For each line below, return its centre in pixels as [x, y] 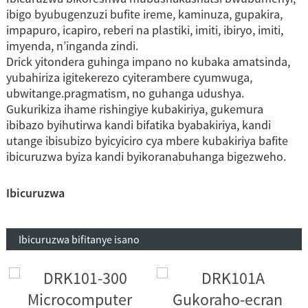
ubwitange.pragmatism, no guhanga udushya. [125, 93]
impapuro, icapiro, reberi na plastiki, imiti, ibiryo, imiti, [144, 30]
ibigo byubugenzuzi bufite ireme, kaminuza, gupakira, [144, 14]
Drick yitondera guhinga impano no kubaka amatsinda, [148, 61]
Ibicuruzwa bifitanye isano [79, 239]
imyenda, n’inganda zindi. [72, 45]
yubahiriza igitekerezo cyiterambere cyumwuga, [129, 77]
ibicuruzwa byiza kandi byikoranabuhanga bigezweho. [146, 156]
